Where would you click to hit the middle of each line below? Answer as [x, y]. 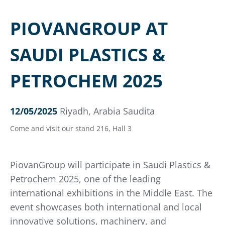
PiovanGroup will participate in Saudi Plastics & [110, 165]
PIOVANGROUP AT [89, 29]
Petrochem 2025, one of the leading [85, 179]
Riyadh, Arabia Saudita [107, 111]
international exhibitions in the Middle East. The [111, 193]
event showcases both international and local [106, 207]
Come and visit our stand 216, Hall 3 [71, 129]
